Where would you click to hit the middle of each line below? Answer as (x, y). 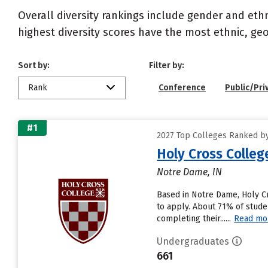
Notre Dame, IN (190, 172)
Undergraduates (193, 241)
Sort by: (34, 66)
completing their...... (194, 219)
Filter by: (167, 66)
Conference (182, 88)
